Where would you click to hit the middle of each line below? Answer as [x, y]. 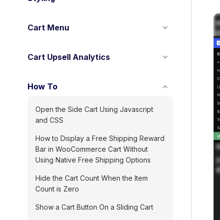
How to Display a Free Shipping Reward [100, 138]
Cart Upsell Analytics [69, 57]
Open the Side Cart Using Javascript [94, 109]
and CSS [49, 120]
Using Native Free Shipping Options [93, 160]
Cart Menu [48, 27]
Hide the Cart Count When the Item [92, 178]
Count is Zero [57, 189]
